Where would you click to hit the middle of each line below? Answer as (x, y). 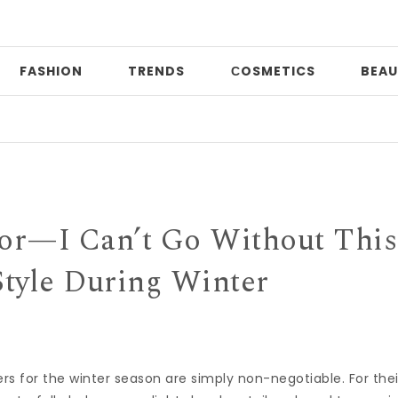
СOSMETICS (273, 71)
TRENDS (156, 71)
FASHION (51, 71)
